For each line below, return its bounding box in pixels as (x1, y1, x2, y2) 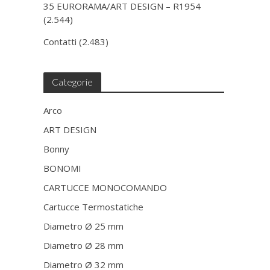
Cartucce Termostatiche (43, 201, 144, 213)
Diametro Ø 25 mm (43, 220, 124, 232)
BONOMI (43, 162, 82, 174)
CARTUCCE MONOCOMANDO (43, 181, 168, 193)
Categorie (52, 76, 93, 87)
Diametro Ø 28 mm (43, 239, 124, 251)
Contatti (43, 36, 77, 48)
